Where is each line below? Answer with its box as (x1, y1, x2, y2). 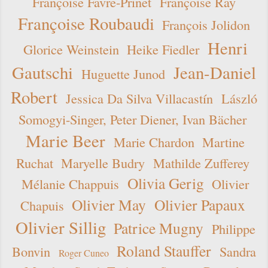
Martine (202, 133, 245, 151)
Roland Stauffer (117, 240, 212, 261)
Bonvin (12, 242, 51, 261)
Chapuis (20, 196, 64, 215)
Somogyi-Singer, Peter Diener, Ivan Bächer (19, 110, 247, 129)
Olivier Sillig (15, 216, 106, 239)
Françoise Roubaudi (17, 12, 154, 35)
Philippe (211, 220, 255, 238)
